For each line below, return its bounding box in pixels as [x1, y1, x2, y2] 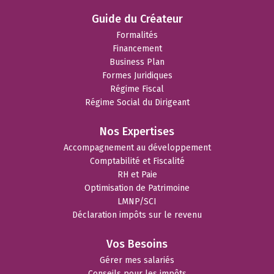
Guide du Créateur [91, 12, 183, 26]
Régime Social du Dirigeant [84, 97, 190, 108]
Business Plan [109, 57, 165, 68]
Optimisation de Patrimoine [84, 183, 190, 194]
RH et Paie [117, 169, 157, 180]
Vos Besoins [106, 237, 168, 251]
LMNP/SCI [117, 196, 157, 207]
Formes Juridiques [102, 70, 172, 81]
